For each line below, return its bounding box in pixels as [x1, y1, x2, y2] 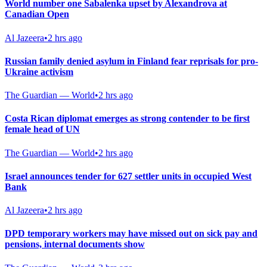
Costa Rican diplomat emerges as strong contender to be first [5, 113, 250, 124]
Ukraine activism [5, 66, 73, 77]
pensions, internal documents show [5, 239, 145, 250]
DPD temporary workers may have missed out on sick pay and [5, 228, 257, 239]
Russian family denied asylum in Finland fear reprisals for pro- [5, 55, 258, 66]
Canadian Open [5, 9, 69, 20]
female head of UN [5, 124, 80, 135]
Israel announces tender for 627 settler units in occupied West [5, 170, 252, 181]
